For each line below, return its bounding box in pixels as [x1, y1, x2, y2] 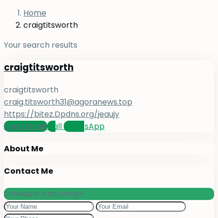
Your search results [4, 39, 77, 51]
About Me [4, 143, 43, 155]
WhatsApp [64, 120, 105, 132]
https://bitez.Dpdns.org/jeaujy [4, 108, 119, 120]
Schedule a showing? [4, 188, 83, 200]
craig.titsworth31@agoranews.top [4, 96, 132, 108]
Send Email [4, 120, 47, 132]
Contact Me [4, 165, 53, 177]
